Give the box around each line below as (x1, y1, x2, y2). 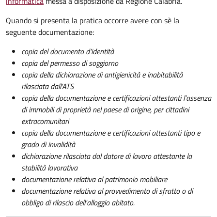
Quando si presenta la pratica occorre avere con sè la (6, 14, 179, 26)
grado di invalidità (21, 138, 75, 150)
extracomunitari (21, 115, 69, 127)
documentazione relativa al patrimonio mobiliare (21, 173, 167, 185)
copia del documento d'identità (21, 45, 114, 57)
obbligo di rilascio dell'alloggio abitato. (21, 196, 135, 208)
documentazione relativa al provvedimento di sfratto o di (21, 185, 193, 197)
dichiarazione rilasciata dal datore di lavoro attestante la (21, 150, 192, 162)
